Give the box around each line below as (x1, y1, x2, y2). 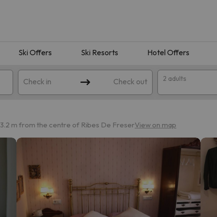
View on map (135, 120, 176, 129)
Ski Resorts (81, 47, 118, 57)
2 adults (162, 74, 186, 83)
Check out (113, 76, 147, 86)
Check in (23, 76, 52, 86)
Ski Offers (18, 47, 52, 57)
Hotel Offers (147, 47, 189, 57)
